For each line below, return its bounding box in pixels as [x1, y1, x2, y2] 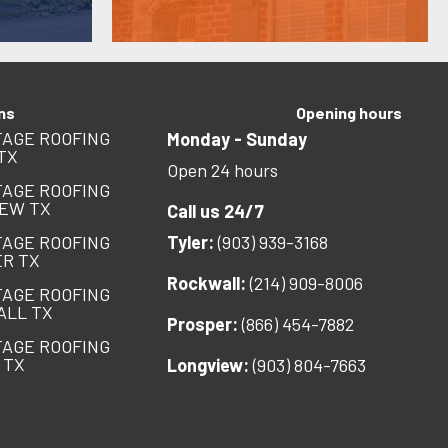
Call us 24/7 [167, 200, 265, 223]
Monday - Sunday [167, 128, 308, 151]
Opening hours [295, 103, 402, 123]
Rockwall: [167, 272, 247, 295]
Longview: [167, 354, 250, 377]
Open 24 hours [167, 159, 279, 182]
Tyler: [167, 231, 215, 254]
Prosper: [167, 313, 239, 336]
